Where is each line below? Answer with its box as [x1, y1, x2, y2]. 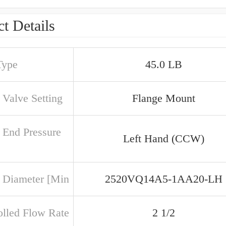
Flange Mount [132, 92, 195, 104]
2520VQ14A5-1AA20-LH [105, 173, 222, 185]
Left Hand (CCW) [123, 132, 204, 145]
